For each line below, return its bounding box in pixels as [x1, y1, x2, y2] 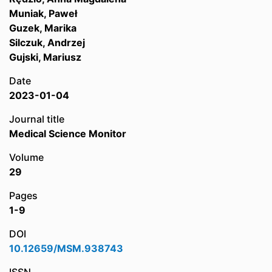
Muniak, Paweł [9, 7, 77, 19]
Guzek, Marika [9, 22, 76, 34]
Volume [9, 151, 44, 163]
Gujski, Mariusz [9, 51, 81, 63]
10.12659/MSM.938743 [9, 242, 123, 254]
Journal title [9, 113, 64, 125]
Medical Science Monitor [9, 127, 126, 140]
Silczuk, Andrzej [9, 36, 85, 49]
